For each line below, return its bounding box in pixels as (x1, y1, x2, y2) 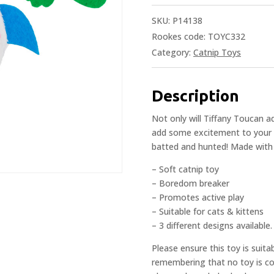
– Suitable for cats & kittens (152, 205, 264, 217)
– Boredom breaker (152, 177, 229, 189)
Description (152, 86, 239, 105)
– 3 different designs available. (152, 219, 272, 231)
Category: (152, 46, 193, 58)
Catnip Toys (193, 46, 241, 58)
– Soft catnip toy (152, 163, 219, 175)
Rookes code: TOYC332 (152, 30, 245, 42)
